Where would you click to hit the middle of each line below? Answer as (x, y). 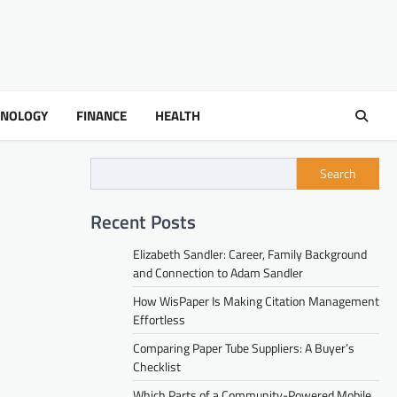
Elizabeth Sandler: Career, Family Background (250, 253)
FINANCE (101, 115)
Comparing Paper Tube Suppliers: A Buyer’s (244, 347)
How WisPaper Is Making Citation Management (256, 300)
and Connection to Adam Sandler (218, 272)
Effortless (159, 319)
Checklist (157, 366)
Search (338, 174)
